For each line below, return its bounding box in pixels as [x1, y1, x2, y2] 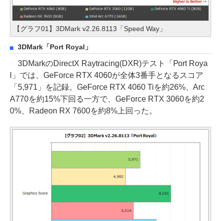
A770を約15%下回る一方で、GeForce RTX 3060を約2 [10, 94, 204, 103]
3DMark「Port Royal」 [18, 43, 92, 51]
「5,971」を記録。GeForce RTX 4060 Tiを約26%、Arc [10, 82, 205, 91]
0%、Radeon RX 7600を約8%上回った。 [10, 106, 157, 115]
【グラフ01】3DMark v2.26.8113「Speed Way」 [13, 24, 166, 33]
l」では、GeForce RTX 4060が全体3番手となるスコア [10, 71, 203, 79]
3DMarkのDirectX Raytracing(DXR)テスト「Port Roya [10, 59, 208, 68]
